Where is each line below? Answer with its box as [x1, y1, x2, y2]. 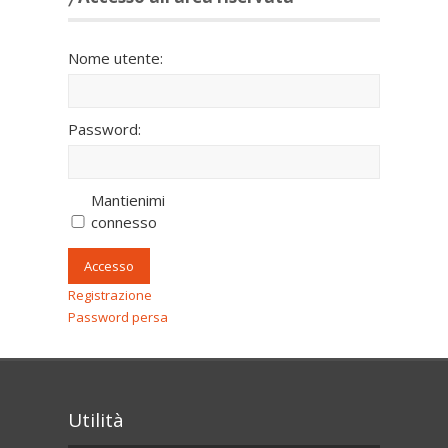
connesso [91, 212, 157, 233]
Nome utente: [68, 48, 163, 69]
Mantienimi [91, 190, 165, 211]
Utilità [68, 407, 124, 434]
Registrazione [68, 286, 152, 305]
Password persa [68, 308, 168, 327]
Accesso [84, 257, 134, 276]
